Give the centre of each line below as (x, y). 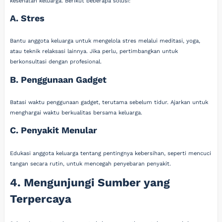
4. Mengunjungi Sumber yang (90, 182)
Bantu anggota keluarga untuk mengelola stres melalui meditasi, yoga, (105, 41)
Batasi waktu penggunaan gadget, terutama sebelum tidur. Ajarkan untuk (109, 102)
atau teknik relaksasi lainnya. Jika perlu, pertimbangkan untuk (94, 52)
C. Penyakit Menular (54, 130)
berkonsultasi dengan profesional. (56, 62)
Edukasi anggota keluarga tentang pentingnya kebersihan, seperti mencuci (111, 153)
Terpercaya (41, 199)
